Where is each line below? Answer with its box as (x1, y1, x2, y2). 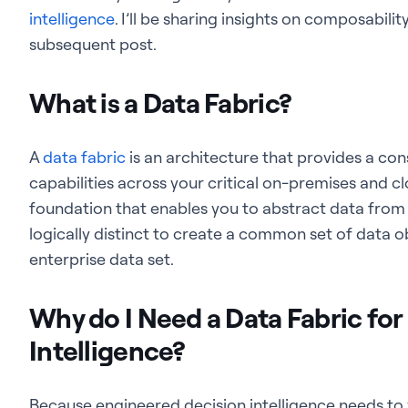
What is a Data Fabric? (29, 85, 292, 120)
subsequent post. (29, 33, 157, 55)
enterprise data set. (29, 248, 174, 270)
